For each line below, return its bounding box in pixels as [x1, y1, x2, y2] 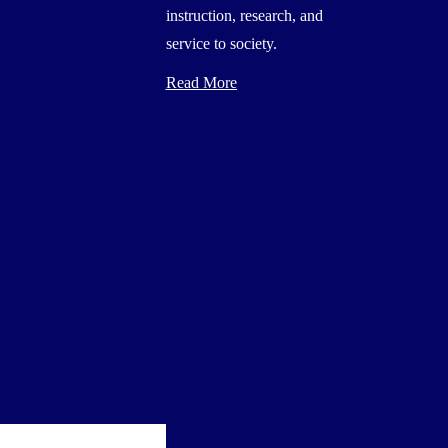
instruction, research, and [165, 6, 323, 24]
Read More [165, 73, 237, 91]
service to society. [165, 34, 277, 52]
